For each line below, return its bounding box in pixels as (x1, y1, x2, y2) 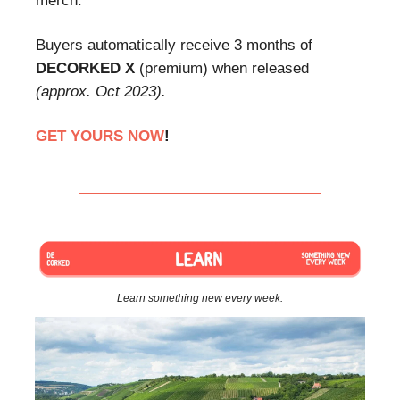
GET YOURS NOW (36, 128, 164, 146)
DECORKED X (36, 60, 135, 78)
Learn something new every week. (117, 292, 283, 305)
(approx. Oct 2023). (36, 83, 166, 101)
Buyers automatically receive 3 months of (36, 37, 312, 54)
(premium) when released (135, 60, 309, 78)
